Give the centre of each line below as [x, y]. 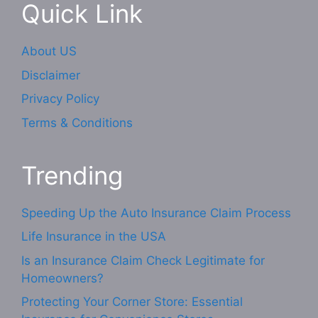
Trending [72, 175]
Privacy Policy [60, 99]
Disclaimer [51, 75]
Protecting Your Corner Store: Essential [132, 302]
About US [49, 51]
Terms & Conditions [77, 122]
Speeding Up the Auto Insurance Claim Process [156, 213]
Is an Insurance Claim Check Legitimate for [143, 260]
